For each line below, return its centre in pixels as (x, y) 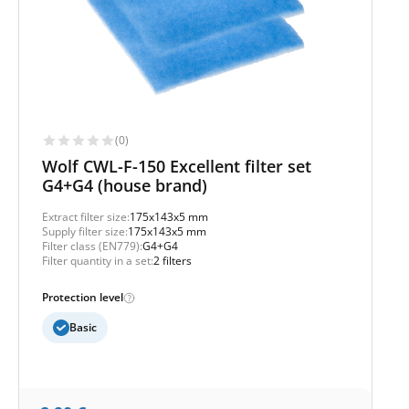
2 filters (173, 261)
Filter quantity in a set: (98, 261)
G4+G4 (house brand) (125, 185)
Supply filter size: (85, 231)
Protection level (83, 297)
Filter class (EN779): (92, 246)
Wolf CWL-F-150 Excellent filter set (177, 166)
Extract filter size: (86, 217)
